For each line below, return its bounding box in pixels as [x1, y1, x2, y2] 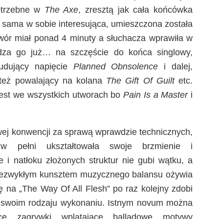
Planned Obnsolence [73, 62, 158, 71]
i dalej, [158, 62, 193, 71]
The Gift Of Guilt [106, 76, 179, 86]
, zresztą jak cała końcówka [78, 5, 193, 15]
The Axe [44, 5, 79, 15]
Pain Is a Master [120, 90, 188, 100]
